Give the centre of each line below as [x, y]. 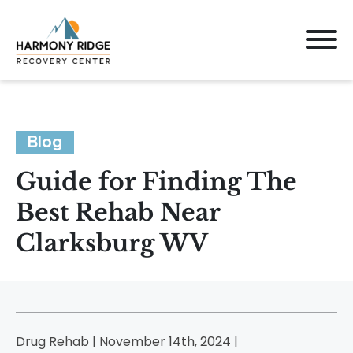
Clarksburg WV [112, 243]
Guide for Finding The [156, 182]
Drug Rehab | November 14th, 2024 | [127, 342]
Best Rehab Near [118, 212]
